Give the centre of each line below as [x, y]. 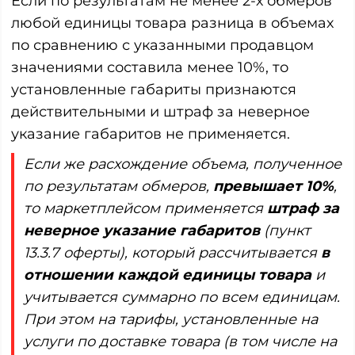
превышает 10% [273, 186]
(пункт [285, 230]
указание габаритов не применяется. [151, 134]
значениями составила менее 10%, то [150, 67]
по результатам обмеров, [118, 186]
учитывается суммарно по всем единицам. [182, 297]
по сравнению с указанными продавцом [162, 45]
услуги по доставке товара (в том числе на [180, 341]
